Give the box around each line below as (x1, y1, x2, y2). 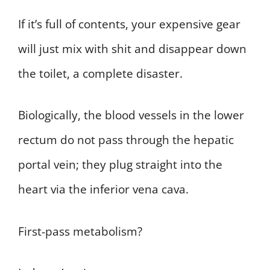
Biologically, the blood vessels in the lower (18, 107, 244, 124)
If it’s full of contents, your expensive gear (18, 16, 240, 32)
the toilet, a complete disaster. (18, 65, 183, 81)
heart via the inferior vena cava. (18, 181, 189, 198)
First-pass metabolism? (18, 223, 142, 239)
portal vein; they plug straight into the (18, 157, 222, 173)
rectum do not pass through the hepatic (18, 132, 234, 148)
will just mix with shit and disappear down (18, 40, 246, 57)
